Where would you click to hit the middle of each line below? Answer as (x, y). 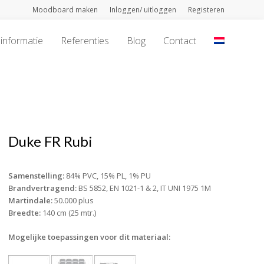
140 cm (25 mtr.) (68, 213)
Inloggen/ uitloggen (143, 10)
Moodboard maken (65, 10)
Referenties (85, 41)
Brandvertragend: (42, 188)
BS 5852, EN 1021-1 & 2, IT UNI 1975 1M (143, 188)
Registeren (206, 10)
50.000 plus (73, 200)
